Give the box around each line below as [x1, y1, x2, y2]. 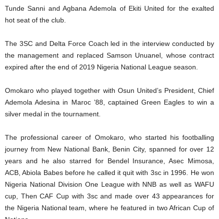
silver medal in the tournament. [5, 110, 101, 118]
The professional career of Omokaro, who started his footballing [5, 133, 214, 141]
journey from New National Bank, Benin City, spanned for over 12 [5, 145, 214, 153]
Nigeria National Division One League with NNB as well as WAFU [5, 180, 214, 188]
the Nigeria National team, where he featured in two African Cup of [5, 204, 214, 212]
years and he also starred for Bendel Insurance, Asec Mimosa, [5, 157, 214, 165]
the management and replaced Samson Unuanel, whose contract [5, 51, 214, 59]
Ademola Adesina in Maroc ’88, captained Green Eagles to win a [5, 98, 214, 106]
